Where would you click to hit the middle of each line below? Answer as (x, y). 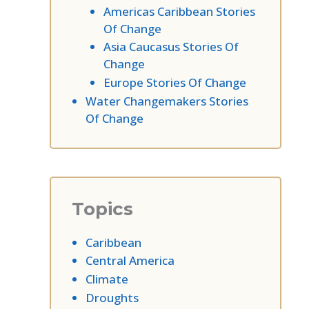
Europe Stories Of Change (175, 83)
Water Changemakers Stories (167, 101)
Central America (130, 261)
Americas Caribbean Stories (179, 11)
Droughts (112, 297)
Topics (102, 209)
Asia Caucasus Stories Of (171, 47)
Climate (107, 279)
